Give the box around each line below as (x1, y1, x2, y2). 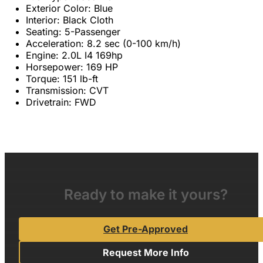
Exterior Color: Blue (26, 2, 113, 14)
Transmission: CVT (26, 84, 109, 96)
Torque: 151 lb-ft (26, 72, 98, 85)
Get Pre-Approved (103, 223, 188, 235)
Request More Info (102, 247, 189, 259)
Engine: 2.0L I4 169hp (26, 49, 123, 61)
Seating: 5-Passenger (26, 25, 120, 38)
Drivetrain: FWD (26, 96, 96, 108)
